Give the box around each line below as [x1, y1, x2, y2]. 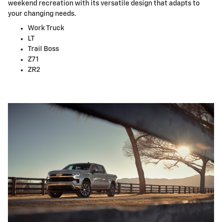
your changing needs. [8, 10, 76, 17]
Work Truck [28, 24, 64, 32]
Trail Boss [28, 45, 59, 53]
